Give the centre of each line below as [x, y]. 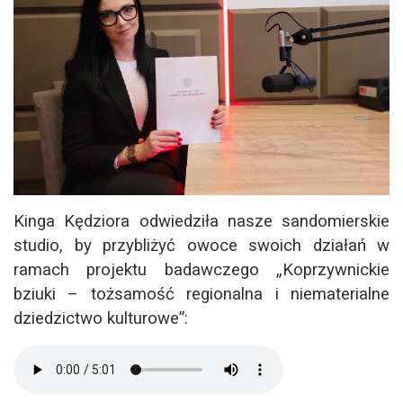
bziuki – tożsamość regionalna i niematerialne [201, 295]
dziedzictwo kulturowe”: [101, 319]
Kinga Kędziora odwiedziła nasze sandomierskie [201, 222]
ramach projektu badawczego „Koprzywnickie [201, 270]
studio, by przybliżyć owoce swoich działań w [201, 246]
